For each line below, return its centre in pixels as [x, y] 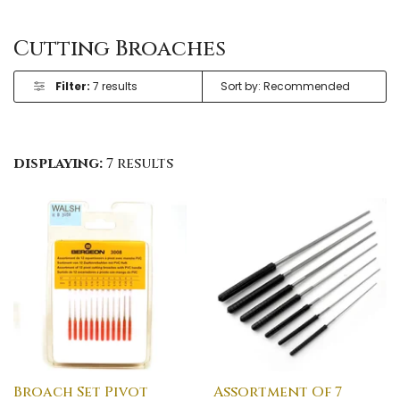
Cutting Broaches [120, 49]
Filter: [72, 86]
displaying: [58, 163]
